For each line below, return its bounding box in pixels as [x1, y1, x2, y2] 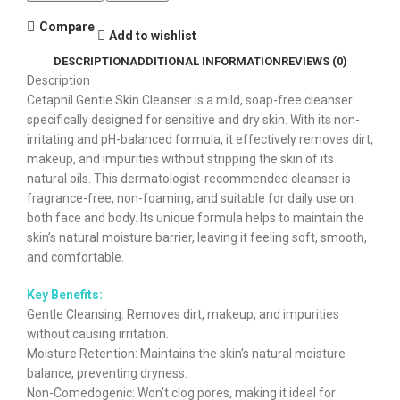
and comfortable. [27, 250, 124, 265]
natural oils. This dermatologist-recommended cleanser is [27, 171, 351, 187]
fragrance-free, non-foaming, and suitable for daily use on [27, 191, 354, 206]
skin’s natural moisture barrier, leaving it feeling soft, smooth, [27, 230, 367, 246]
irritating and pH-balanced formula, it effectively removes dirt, [27, 132, 373, 147]
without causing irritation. [27, 327, 169, 342]
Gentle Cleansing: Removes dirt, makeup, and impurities [27, 307, 339, 322]
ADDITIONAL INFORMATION [129, 54, 281, 69]
